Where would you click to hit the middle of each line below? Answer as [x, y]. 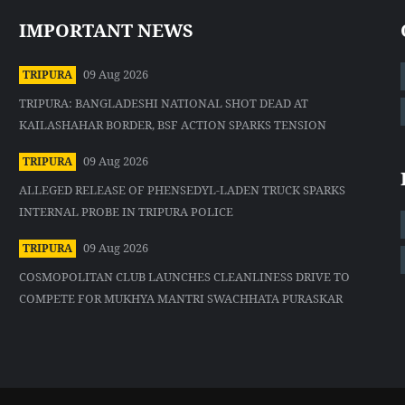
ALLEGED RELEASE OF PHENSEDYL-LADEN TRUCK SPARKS [183, 190]
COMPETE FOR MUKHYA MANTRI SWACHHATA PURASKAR [181, 299]
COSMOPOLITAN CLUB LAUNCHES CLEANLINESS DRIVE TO [185, 277]
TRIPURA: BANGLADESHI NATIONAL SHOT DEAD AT [164, 104]
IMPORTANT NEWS [107, 31]
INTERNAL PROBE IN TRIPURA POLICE [127, 212]
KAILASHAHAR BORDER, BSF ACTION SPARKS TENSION [173, 125]
